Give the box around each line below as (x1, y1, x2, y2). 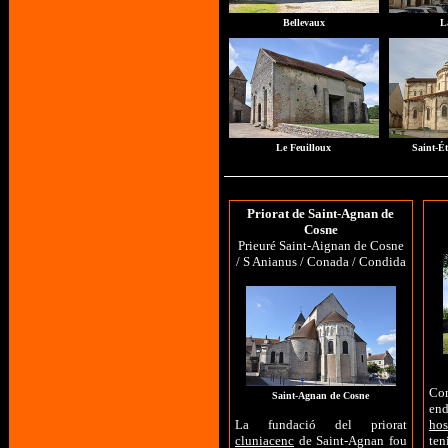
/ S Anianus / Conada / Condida (236, 254, 406, 269)
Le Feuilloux (276, 142, 332, 153)
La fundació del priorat (235, 417, 407, 432)
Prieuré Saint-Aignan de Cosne (238, 238, 404, 253)
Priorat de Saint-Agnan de (247, 206, 395, 221)
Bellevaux (283, 17, 325, 28)
